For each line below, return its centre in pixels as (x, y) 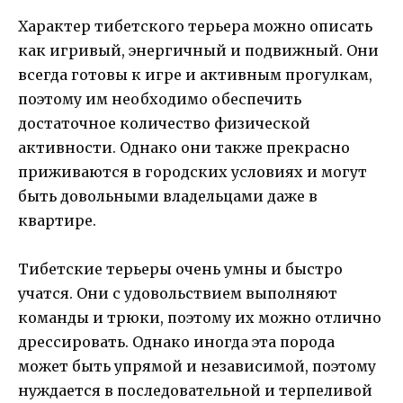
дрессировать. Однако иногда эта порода (176, 342)
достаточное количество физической (164, 124)
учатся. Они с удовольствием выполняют (178, 294)
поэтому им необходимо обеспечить (160, 99)
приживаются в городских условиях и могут (193, 172)
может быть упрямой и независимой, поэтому (197, 367)
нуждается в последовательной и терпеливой (195, 391)
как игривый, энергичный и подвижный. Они (198, 51)
